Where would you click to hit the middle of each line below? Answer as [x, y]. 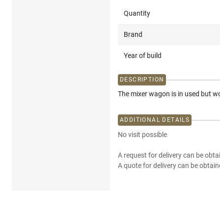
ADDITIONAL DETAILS [155, 120]
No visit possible [142, 135]
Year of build [143, 56]
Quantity [137, 14]
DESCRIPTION [142, 80]
